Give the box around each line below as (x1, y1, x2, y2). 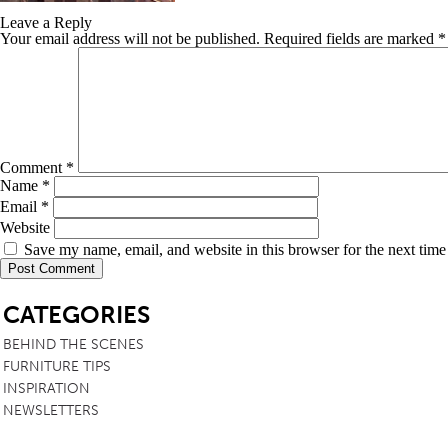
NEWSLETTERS (3, 402, 99, 419)
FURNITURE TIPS (3, 358, 111, 375)
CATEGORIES (3, 300, 150, 329)
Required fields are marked (264, 30, 438, 47)
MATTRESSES (145, 123, 222, 138)
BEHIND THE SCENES (3, 336, 144, 353)
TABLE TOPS (145, 18, 220, 33)
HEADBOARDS (145, 88, 232, 103)
